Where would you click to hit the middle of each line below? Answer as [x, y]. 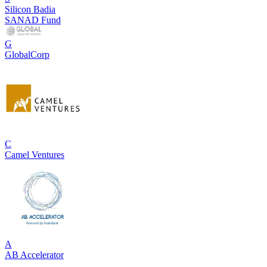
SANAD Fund [33, 20]
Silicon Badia [30, 9]
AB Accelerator [34, 254]
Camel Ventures [35, 154]
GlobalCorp [27, 54]
